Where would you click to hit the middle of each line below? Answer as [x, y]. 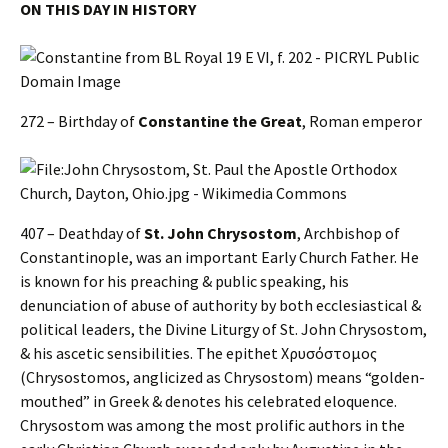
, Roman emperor [362, 121]
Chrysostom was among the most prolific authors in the [212, 425]
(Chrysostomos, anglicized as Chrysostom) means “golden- [222, 377]
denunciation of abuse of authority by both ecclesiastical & [220, 305]
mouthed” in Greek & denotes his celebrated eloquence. [208, 401]
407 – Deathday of [82, 233]
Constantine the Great [220, 121]
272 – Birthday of [79, 121]
